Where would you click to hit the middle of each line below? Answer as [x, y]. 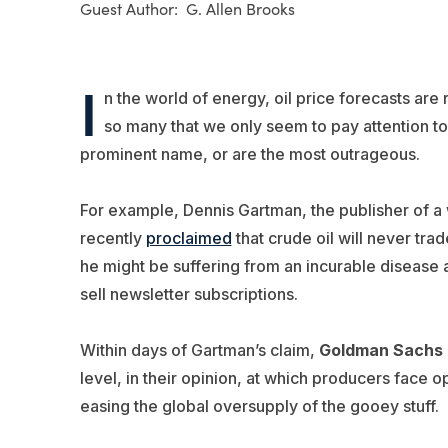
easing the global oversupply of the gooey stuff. [259, 405]
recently [112, 237]
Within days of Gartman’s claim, [199, 349]
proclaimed [188, 237]
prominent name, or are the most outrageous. [249, 153]
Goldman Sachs [380, 349]
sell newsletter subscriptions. [188, 293]
